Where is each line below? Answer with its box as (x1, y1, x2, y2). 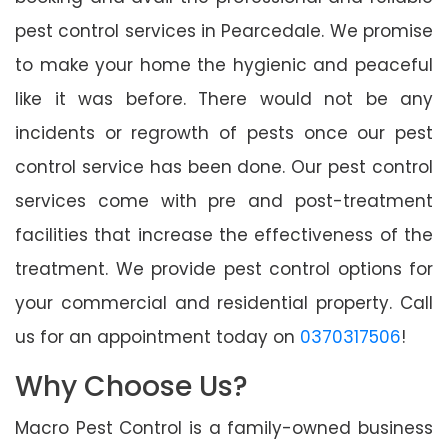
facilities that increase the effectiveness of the (15, 222, 433, 247)
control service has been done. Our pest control (15, 154, 433, 179)
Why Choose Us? (15, 366, 248, 406)
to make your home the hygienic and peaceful (15, 52, 433, 77)
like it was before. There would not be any (15, 86, 433, 111)
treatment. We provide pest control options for (15, 256, 433, 281)
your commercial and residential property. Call (15, 290, 433, 315)
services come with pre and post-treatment (15, 188, 433, 213)
